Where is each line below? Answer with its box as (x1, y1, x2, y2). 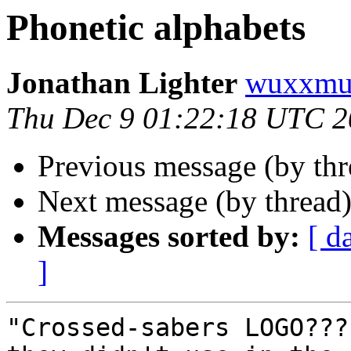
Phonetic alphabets (6, 7, 306, 48)
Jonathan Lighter (6, 66, 237, 100)
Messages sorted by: (38, 219, 300, 254)
